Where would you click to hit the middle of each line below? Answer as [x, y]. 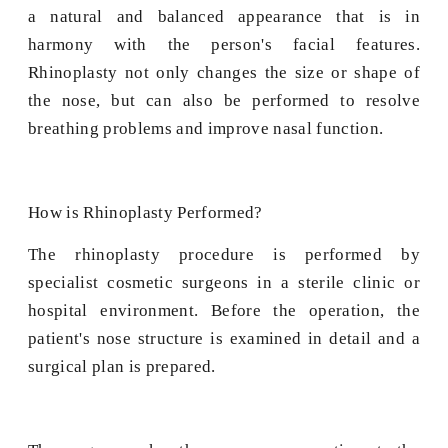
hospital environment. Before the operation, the [224, 311]
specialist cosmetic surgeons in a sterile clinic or [224, 283]
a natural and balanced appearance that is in [224, 17]
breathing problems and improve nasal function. [206, 129]
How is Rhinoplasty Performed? [145, 213]
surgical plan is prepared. [122, 367]
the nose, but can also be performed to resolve [224, 101]
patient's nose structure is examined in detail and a [224, 339]
